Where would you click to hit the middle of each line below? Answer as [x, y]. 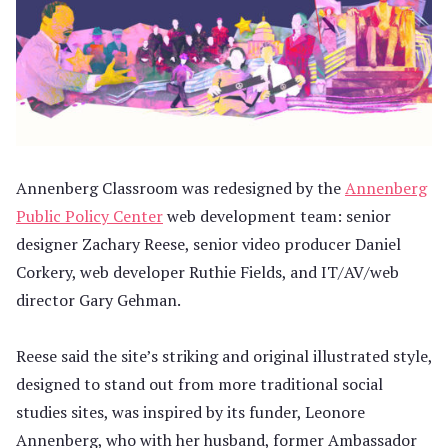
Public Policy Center [89, 216]
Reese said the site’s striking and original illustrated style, [224, 356]
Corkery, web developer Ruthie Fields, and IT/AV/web [207, 272]
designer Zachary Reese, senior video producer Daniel [208, 244]
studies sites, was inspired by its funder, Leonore [190, 412]
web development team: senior [277, 216]
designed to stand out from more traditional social [199, 384]
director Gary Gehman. [98, 300]
